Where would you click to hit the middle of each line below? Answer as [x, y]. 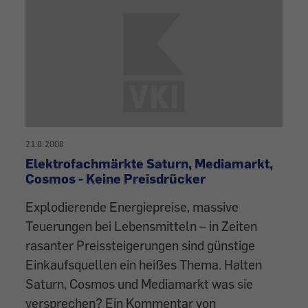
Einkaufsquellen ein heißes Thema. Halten [144, 264]
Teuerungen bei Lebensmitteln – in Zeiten [142, 225]
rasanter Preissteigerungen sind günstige [141, 245]
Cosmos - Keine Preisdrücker [116, 178]
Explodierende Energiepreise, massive [132, 206]
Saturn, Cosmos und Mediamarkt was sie [140, 283]
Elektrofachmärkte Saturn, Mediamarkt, [150, 163]
